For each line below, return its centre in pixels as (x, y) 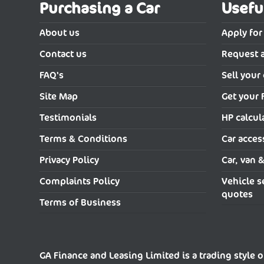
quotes (237, 194)
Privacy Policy (70, 160)
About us (60, 33)
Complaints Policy (80, 181)
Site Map (59, 97)
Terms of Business (80, 203)
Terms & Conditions (84, 139)
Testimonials (68, 118)
